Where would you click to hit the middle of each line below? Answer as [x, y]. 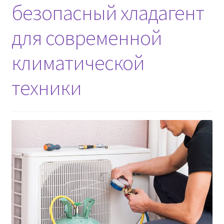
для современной [86, 38]
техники [46, 88]
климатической [78, 63]
